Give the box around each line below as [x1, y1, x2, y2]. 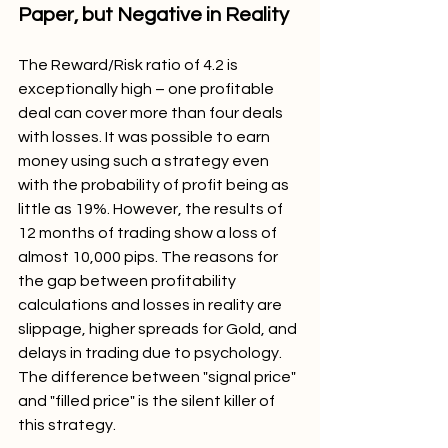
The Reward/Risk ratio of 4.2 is [18, 56, 241, 73]
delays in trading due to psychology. [18, 344, 285, 361]
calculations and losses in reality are [18, 296, 285, 313]
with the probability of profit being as [18, 176, 292, 193]
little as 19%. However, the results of [18, 200, 286, 217]
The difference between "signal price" [18, 368, 299, 385]
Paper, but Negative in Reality [18, 4, 289, 25]
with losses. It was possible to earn [18, 128, 273, 145]
